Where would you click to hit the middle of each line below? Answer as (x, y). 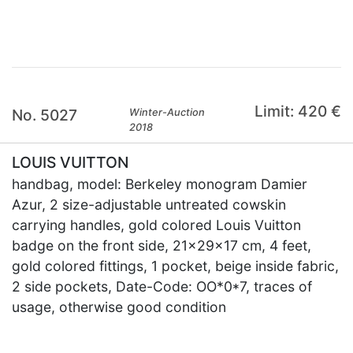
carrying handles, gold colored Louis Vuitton (156, 225)
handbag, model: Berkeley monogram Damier (160, 184)
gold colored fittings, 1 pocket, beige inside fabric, (175, 266)
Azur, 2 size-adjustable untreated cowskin (149, 204)
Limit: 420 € (297, 111)
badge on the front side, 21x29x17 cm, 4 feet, (162, 245)
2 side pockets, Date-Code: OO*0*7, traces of (162, 286)
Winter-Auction (167, 112)
